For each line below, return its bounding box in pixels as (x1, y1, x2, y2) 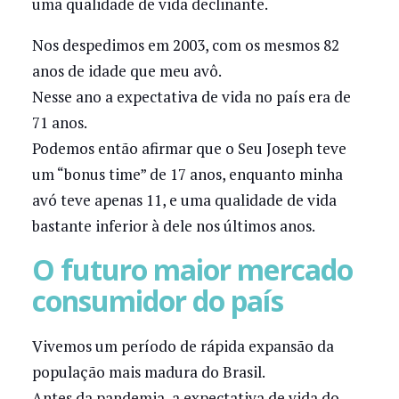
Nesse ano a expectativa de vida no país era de (31, 85, 351, 107)
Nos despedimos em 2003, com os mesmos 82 (31, 34, 339, 55)
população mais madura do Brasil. (31, 362, 265, 383)
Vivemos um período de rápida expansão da (31, 336, 334, 357)
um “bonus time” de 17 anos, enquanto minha (31, 163, 343, 184)
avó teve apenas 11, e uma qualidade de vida (31, 189, 337, 210)
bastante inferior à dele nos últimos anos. (31, 215, 315, 236)
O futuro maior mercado (31, 250, 353, 289)
